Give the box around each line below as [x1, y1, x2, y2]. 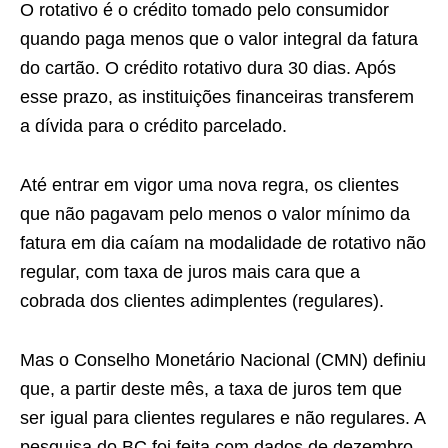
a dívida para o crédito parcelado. [20, 116, 287, 136]
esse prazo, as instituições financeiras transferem [20, 87, 414, 107]
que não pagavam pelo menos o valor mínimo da [20, 204, 410, 224]
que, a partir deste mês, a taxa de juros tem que [20, 379, 402, 399]
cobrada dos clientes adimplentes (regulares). [20, 291, 384, 311]
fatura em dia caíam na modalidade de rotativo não [20, 233, 426, 253]
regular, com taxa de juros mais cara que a [20, 262, 360, 282]
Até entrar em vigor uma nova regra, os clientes [20, 175, 399, 195]
